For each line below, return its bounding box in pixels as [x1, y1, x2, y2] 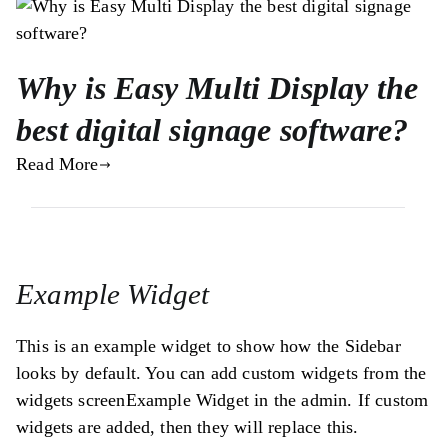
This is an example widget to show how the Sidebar [16, 335, 401, 356]
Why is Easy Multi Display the [16, 70, 419, 107]
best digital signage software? [16, 112, 409, 149]
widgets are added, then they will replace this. [16, 416, 359, 437]
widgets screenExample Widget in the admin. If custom [16, 389, 429, 410]
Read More [16, 154, 99, 175]
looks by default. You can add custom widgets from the [16, 362, 427, 383]
